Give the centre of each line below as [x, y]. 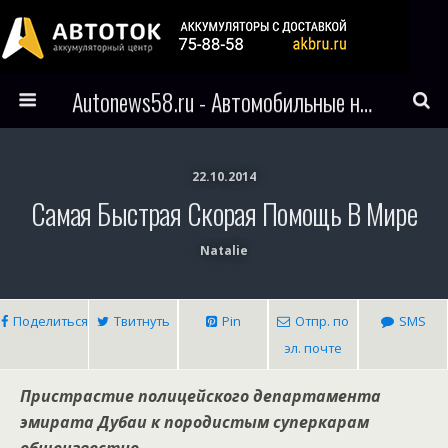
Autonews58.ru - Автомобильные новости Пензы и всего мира [365, 101]
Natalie [224, 250]
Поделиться [50, 321]
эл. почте [313, 348]
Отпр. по [322, 321]
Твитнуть [141, 321]
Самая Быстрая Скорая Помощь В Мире [224, 213]
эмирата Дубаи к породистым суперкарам [194, 422]
